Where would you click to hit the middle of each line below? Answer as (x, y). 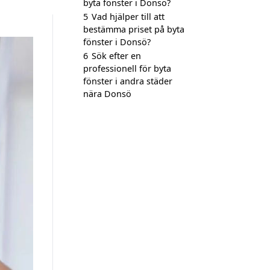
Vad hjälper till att (128, 17)
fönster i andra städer (128, 81)
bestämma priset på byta (134, 29)
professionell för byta (127, 68)
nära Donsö (107, 94)
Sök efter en (116, 56)
